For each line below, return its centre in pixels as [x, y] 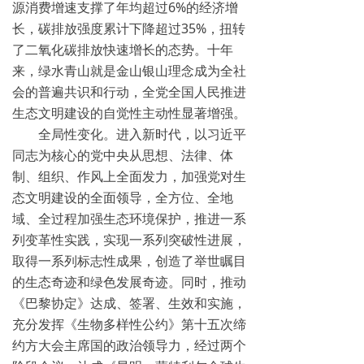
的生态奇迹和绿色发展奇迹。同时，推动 [129, 282]
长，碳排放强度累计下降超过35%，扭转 [129, 28]
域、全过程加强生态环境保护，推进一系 [129, 219]
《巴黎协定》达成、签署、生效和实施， [129, 303]
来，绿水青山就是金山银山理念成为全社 [129, 71]
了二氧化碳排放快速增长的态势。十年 [123, 50]
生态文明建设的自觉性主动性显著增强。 [129, 113]
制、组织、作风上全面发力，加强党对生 [129, 176]
